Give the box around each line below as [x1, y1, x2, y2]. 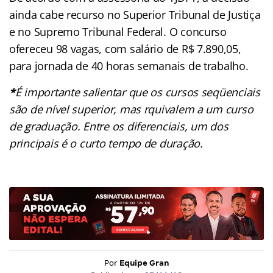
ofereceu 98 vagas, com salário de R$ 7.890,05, [9, 41, 241, 57]
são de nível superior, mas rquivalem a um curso [9, 102, 253, 117]
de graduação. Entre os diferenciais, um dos [9, 119, 229, 134]
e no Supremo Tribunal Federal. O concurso [9, 24, 227, 40]
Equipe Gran [119, 258, 169, 268]
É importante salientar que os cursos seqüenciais [15, 85, 260, 100]
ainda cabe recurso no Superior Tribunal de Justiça [9, 7, 261, 23]
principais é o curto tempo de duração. [9, 136, 203, 151]
